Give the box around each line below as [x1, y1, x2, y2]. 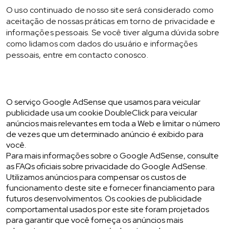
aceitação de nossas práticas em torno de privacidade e [6, 16, 216, 27]
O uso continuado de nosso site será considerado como [6, 5, 214, 15]
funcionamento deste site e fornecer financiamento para [6, 182, 215, 193]
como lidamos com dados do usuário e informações [6, 38, 198, 49]
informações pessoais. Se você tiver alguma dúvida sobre [6, 27, 219, 38]
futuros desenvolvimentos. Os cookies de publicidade [6, 193, 202, 204]
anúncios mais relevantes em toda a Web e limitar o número [6, 118, 220, 129]
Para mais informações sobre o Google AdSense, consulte [6, 150, 219, 161]
